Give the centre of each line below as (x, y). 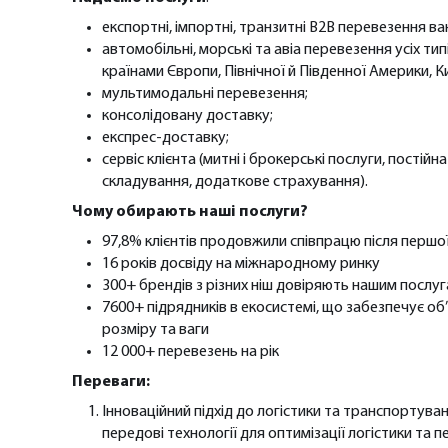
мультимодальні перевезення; (205, 94)
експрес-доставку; (165, 138)
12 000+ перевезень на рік (190, 352)
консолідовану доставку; (187, 116)
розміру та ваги (155, 330)
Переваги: (111, 382)
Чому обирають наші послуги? (190, 212)
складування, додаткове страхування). (235, 182)
